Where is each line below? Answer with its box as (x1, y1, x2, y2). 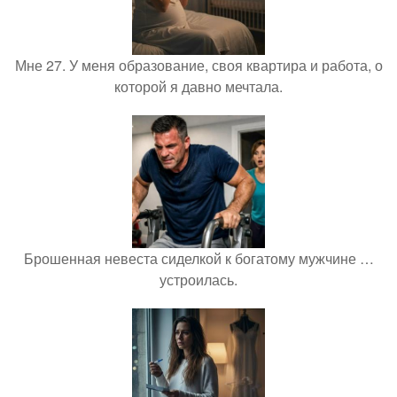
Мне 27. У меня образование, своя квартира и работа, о (14, 55, 383, 76)
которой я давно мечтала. (114, 76, 283, 97)
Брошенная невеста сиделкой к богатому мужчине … (23, 248, 374, 269)
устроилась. (160, 269, 237, 291)
